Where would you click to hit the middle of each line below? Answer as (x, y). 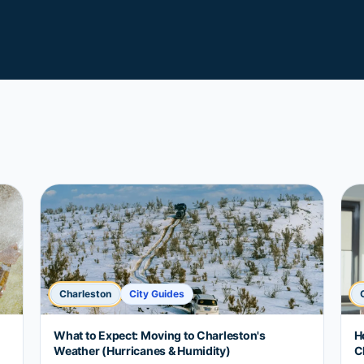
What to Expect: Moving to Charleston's (160, 335)
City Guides (157, 294)
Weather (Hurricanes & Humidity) (142, 351)
